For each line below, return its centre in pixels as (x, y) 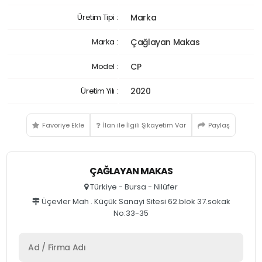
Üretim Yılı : (99, 91)
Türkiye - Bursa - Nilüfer (133, 187)
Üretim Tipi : (98, 17)
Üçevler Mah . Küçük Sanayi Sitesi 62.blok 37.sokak (135, 201)
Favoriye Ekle (63, 125)
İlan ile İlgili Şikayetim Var (144, 125)
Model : (105, 66)
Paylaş (219, 125)
